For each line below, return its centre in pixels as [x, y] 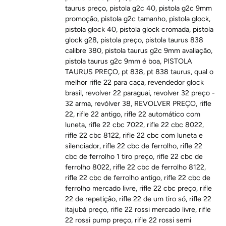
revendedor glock [176, 83]
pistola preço [121, 40]
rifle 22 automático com [162, 115]
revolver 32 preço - [184, 93]
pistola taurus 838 [175, 40]
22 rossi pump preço [98, 220]
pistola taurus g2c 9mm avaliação [158, 51]
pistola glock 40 [91, 30]
